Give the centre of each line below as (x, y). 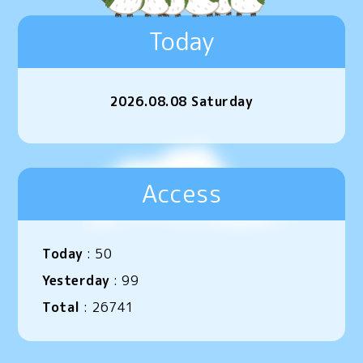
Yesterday (76, 280)
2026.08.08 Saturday (181, 101)
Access (181, 194)
